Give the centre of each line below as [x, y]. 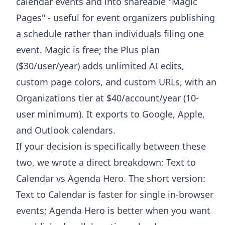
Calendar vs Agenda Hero [70, 178]
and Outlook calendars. [66, 130]
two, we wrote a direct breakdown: [91, 162]
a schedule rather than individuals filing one [110, 33]
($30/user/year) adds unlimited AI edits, [100, 66]
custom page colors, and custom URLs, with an [116, 82]
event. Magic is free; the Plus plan [88, 49]
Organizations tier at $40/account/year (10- [107, 98]
